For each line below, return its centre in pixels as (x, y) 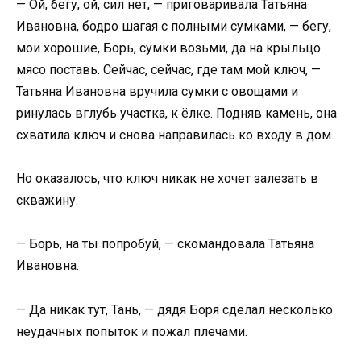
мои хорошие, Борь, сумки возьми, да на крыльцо (168, 48)
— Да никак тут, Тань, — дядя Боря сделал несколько (174, 309)
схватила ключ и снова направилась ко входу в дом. (175, 135)
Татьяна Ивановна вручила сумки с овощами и (157, 91)
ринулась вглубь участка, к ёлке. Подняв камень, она (176, 113)
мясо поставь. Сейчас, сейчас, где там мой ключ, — (168, 69)
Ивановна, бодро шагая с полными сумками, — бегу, (174, 26)
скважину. (47, 201)
